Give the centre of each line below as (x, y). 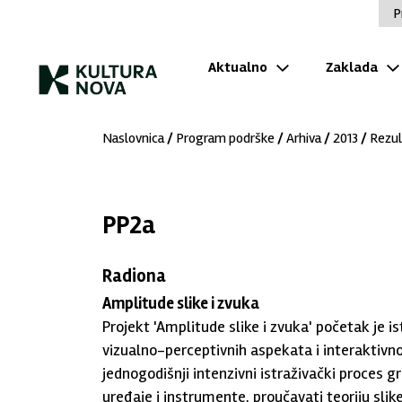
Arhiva (304, 138)
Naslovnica (133, 138)
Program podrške (225, 138)
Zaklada (351, 67)
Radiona (134, 276)
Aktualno (237, 67)
